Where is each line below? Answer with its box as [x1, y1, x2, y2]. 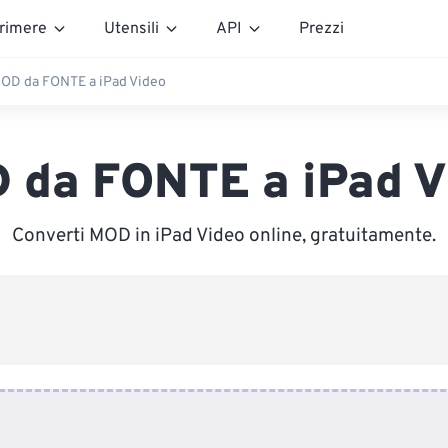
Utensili [104, 18, 159, 39]
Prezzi [299, 18, 344, 39]
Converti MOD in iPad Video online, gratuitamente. [12, 224, 436, 248]
